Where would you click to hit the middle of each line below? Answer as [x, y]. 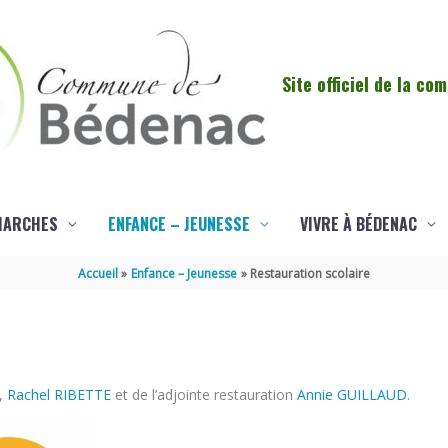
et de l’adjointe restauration [204, 395]
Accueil [97, 274]
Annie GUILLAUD [352, 395]
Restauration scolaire [310, 274]
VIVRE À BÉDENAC [358, 224]
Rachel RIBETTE [59, 395]
